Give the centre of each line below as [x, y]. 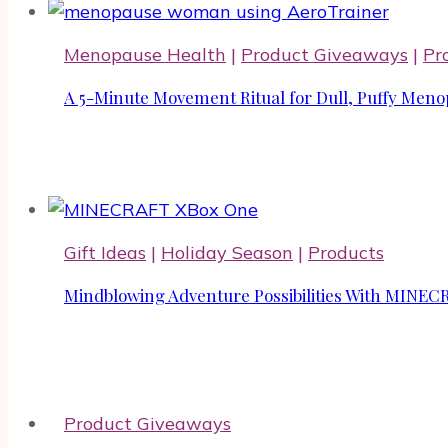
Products [346, 252]
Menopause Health [145, 54]
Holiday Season [227, 252]
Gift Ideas [105, 252]
